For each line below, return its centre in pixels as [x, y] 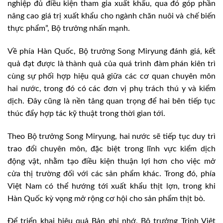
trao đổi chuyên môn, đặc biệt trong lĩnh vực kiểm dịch [111, 149]
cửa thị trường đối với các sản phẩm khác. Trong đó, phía [111, 173]
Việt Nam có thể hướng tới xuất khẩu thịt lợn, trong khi [111, 186]
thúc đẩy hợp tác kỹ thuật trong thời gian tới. [86, 113]
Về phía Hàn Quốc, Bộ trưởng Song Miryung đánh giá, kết [111, 51]
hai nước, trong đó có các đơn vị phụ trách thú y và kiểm [111, 88]
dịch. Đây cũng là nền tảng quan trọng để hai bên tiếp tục [111, 101]
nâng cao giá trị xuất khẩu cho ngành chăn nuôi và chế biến [111, 16]
